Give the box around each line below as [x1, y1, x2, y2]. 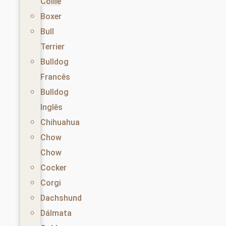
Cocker [40, 163, 67, 173]
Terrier [40, 42, 65, 52]
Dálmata [40, 208, 72, 218]
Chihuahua [40, 118, 80, 128]
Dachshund [40, 193, 82, 203]
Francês [40, 72, 70, 82]
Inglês [40, 102, 63, 112]
